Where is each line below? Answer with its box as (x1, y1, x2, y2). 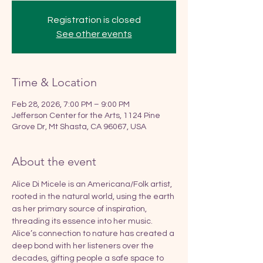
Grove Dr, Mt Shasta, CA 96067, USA (12, 122, 146, 131)
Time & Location (12, 75, 97, 89)
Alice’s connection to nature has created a (12, 229, 176, 238)
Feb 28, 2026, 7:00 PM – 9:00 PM (12, 100, 130, 109)
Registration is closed (47, 15, 141, 25)
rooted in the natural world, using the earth (12, 192, 176, 201)
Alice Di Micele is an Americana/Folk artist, (12, 180, 174, 188)
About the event (12, 154, 96, 168)
